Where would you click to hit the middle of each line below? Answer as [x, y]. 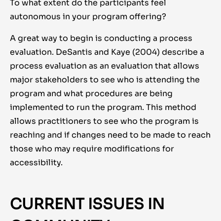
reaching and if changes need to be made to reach [110, 135]
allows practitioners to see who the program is [104, 121]
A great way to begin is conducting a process [101, 38]
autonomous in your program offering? [88, 17]
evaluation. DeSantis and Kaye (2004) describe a [107, 52]
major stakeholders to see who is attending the [105, 80]
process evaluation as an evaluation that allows [105, 66]
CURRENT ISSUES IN [87, 204]
